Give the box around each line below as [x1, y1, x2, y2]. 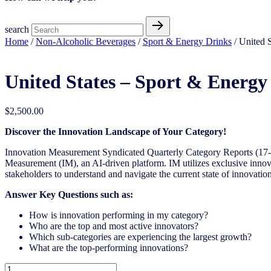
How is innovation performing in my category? [29, 210, 208, 221]
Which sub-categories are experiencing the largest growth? [29, 232, 252, 243]
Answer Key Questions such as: [5, 189, 133, 200]
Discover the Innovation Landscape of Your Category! [5, 126, 226, 137]
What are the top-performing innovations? [29, 243, 188, 253]
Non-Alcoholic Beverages [36, 36, 135, 47]
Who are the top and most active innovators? [29, 221, 198, 232]
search [5, 24, 29, 34]
